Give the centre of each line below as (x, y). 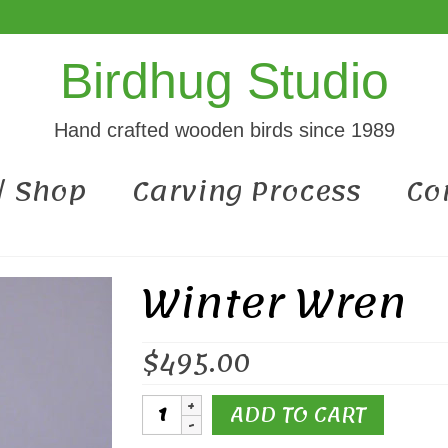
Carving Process (246, 191)
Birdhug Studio (224, 81)
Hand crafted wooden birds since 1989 (224, 130)
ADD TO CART (297, 415)
